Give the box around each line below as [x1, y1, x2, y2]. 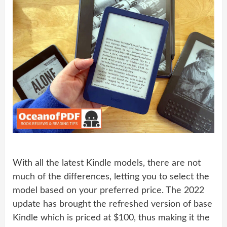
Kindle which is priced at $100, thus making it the [13, 213, 210, 223]
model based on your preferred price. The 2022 [13, 186, 204, 196]
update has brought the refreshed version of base [13, 200, 212, 209]
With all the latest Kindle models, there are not [13, 159, 201, 168]
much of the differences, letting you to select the [13, 172, 209, 182]
